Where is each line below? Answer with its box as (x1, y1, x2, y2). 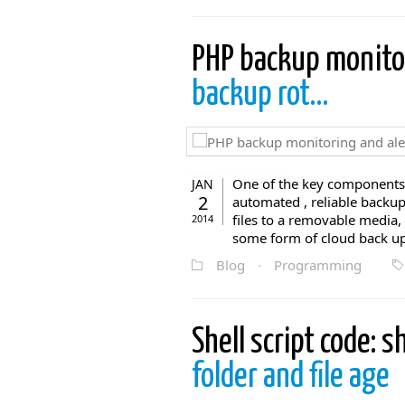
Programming (274, 256, 362, 274)
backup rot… (192, 79, 328, 112)
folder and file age (192, 361, 390, 394)
